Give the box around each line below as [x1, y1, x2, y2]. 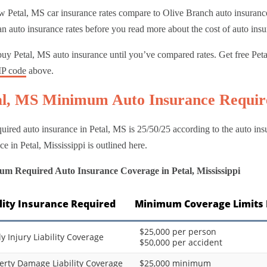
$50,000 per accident [139, 237, 222, 249]
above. [26, 65, 54, 76]
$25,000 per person [139, 226, 216, 238]
